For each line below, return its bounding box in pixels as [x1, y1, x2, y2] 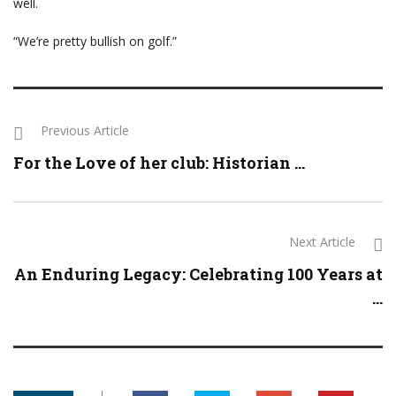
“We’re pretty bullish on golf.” [13, 33, 177, 50]
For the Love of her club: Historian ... [13, 152, 305, 174]
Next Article [289, 233, 355, 251]
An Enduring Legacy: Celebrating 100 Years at [14, 263, 383, 286]
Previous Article [41, 122, 129, 140]
